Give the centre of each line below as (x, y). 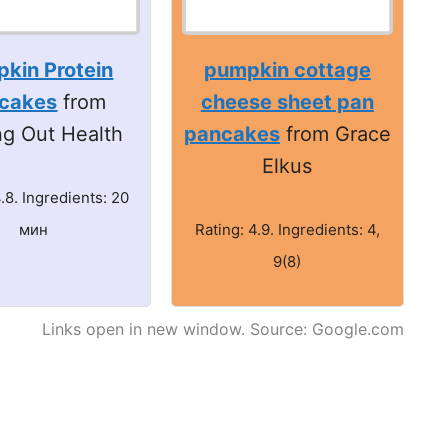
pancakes (231, 133)
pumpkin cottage (287, 69)
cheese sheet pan (287, 101)
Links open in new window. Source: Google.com (223, 328)
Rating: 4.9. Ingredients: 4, (287, 229)
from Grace (335, 133)
